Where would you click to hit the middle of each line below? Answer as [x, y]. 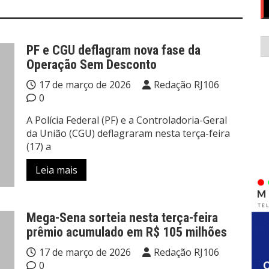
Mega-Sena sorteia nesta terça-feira [122, 218]
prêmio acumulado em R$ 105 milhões [127, 232]
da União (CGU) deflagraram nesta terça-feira [128, 133]
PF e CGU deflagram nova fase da [113, 50]
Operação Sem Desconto [92, 65]
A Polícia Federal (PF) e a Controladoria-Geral [127, 120]
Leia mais [56, 170]
